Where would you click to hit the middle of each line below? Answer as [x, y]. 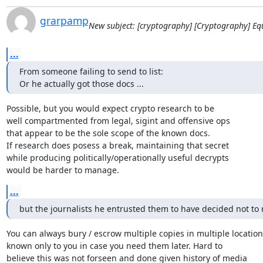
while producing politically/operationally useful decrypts [117, 157]
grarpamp [64, 20]
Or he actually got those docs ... [81, 83]
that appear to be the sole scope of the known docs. [108, 133]
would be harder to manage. [63, 170]
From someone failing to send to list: [91, 71]
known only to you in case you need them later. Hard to [114, 245]
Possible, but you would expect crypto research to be [110, 108]
